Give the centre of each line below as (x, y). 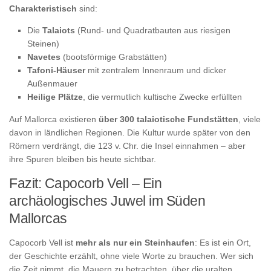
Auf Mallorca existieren (54, 119)
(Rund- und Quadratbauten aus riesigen (153, 31)
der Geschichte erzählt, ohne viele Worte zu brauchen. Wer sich (131, 256)
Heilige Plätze (55, 97)
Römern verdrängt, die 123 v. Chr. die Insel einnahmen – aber (127, 146)
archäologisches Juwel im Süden (107, 201)
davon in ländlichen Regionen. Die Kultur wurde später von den (130, 133)
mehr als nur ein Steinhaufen (135, 242)
